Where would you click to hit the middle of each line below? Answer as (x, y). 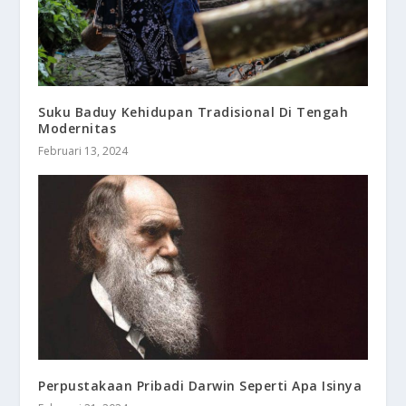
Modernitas (77, 128)
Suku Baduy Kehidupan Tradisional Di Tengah (193, 112)
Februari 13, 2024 (83, 151)
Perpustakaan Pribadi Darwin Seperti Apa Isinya (200, 385)
